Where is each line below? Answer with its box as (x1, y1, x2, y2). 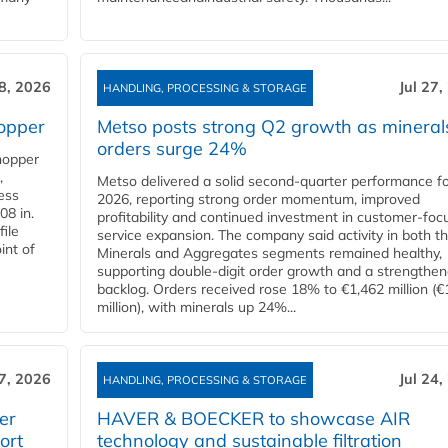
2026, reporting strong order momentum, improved (97, 189, 420, 208)
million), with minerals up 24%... (97, 297, 296, 316)
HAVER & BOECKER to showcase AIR (97, 406, 410, 430)
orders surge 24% (97, 136, 247, 160)
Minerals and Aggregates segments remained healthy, (97, 243, 442, 262)
